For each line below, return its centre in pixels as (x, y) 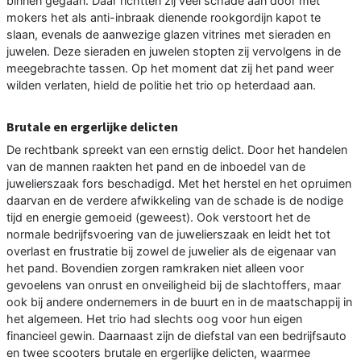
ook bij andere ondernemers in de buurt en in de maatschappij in (179, 302)
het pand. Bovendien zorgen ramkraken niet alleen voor (155, 268)
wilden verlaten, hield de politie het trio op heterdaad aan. (161, 85)
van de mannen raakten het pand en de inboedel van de (156, 167)
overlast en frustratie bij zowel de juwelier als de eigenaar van (171, 251)
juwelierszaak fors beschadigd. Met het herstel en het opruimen (179, 184)
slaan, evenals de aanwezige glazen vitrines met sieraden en (168, 35)
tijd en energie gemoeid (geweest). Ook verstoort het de (158, 218)
